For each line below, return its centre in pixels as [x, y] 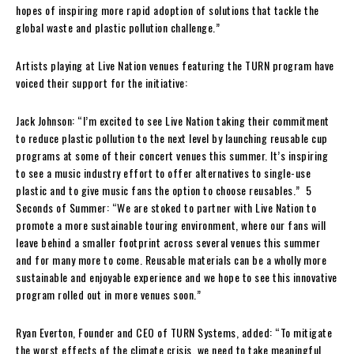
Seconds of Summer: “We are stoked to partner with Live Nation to [166, 207]
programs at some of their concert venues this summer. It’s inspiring [172, 155]
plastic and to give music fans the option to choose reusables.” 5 [164, 190]
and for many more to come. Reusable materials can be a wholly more [171, 259]
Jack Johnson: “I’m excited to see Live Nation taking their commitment [173, 120]
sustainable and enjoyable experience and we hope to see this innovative [177, 277]
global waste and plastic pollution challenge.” [118, 27]
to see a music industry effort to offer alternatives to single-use [163, 172]
